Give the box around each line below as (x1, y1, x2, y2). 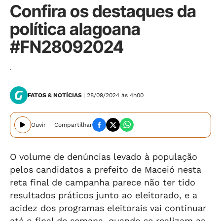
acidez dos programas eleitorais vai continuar (10, 203, 206, 213)
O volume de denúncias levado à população (10, 151, 197, 162)
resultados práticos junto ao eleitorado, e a (10, 190, 197, 200)
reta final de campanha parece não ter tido (10, 177, 195, 187)
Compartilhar (54, 121, 92, 128)
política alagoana (10, 19, 141, 39)
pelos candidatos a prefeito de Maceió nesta (10, 164, 201, 175)
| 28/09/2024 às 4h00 (83, 92, 144, 99)
